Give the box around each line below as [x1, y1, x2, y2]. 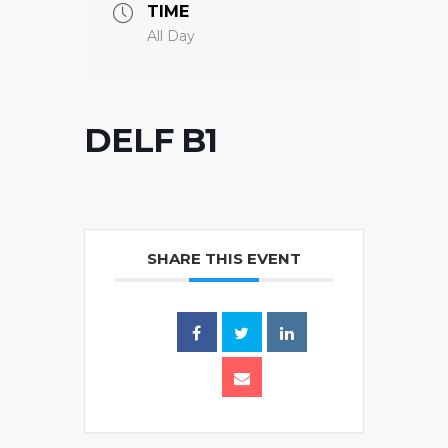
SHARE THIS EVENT [147, 249, 301, 268]
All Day [147, 26, 195, 45]
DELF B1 [84, 120, 217, 160]
